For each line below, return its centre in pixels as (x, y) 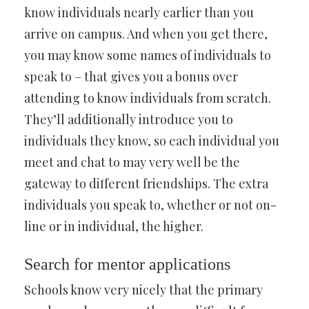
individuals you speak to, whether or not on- (150, 205)
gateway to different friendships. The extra (146, 183)
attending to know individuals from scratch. (148, 98)
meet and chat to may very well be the (132, 162)
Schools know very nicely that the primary (143, 289)
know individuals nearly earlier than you (139, 12)
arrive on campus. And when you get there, (146, 33)
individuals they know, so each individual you (152, 140)
